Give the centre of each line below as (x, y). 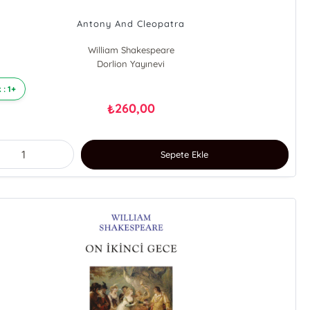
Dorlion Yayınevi (131, 64)
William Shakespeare (131, 50)
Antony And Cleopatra (131, 24)
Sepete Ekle (185, 155)
